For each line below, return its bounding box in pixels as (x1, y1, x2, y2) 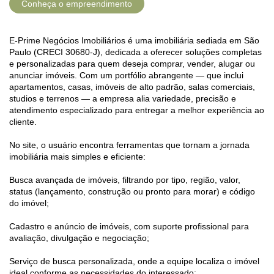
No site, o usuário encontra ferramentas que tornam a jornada (9, 140, 250, 150)
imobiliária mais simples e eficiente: (9, 152, 146, 162)
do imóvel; (9, 198, 49, 209)
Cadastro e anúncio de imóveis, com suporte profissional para (9, 221, 249, 232)
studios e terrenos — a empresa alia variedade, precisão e (9, 94, 236, 104)
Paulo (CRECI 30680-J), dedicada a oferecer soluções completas (9, 47, 262, 57)
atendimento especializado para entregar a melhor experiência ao (9, 105, 264, 116)
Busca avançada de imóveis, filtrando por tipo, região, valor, (9, 175, 240, 185)
